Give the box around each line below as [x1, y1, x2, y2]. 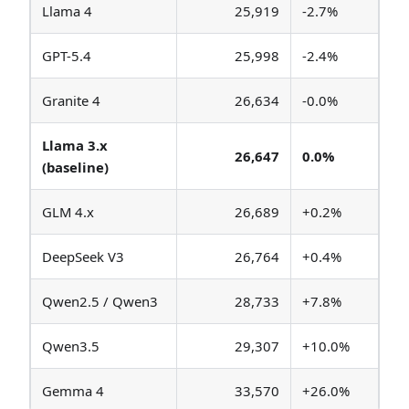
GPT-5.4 [42, 47, 91, 66]
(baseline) [42, 158, 109, 177]
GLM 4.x [42, 203, 94, 222]
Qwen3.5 [42, 337, 100, 356]
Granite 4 [42, 91, 100, 110]
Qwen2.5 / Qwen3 [42, 292, 158, 311]
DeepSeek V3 [42, 247, 124, 267]
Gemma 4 [42, 382, 104, 401]
